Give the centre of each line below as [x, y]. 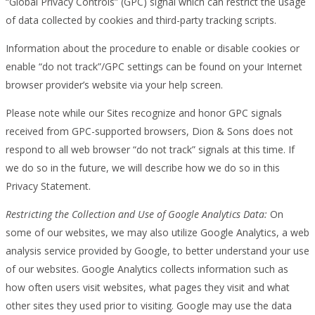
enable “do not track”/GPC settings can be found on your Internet [154, 66]
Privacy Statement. [48, 186]
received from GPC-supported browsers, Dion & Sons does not [149, 131]
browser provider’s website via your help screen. [114, 84]
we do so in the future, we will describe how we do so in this [143, 167]
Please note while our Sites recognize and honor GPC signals [144, 112]
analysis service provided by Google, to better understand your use [157, 250]
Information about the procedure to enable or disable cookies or [153, 48]
